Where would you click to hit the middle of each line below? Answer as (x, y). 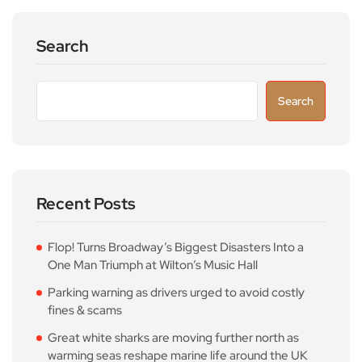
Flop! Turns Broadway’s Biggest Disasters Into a (176, 247)
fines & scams (85, 310)
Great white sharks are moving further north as (173, 337)
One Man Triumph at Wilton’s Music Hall (153, 265)
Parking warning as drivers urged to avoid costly (176, 292)
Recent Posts (86, 203)
